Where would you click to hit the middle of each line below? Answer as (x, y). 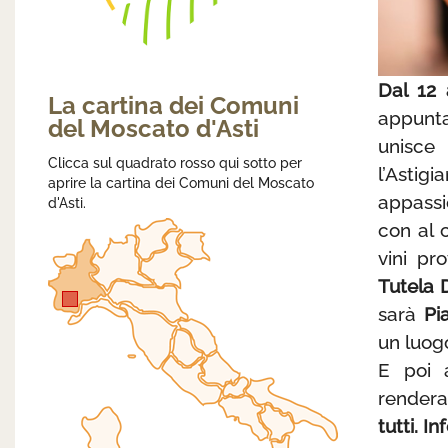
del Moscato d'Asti (153, 128)
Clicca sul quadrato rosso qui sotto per (175, 162)
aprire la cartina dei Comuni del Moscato (181, 182)
